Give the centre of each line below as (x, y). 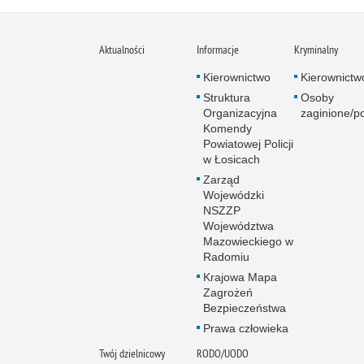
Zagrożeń (228, 292)
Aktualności (122, 49)
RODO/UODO (223, 353)
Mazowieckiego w (248, 241)
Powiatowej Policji (248, 143)
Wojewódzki (234, 195)
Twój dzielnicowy (132, 353)
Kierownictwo (237, 77)
